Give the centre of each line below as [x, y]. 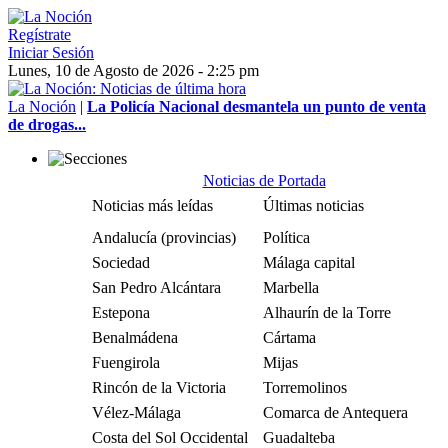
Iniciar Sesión [51, 52]
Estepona [121, 312]
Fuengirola [126, 362]
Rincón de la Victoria [159, 387]
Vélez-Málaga [136, 412]
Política [286, 237]
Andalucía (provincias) [164, 237]
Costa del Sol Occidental [170, 437]
